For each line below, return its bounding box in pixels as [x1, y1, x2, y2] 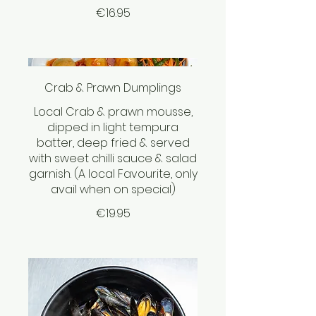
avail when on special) [50, 181, 176, 198]
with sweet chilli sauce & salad [29, 150, 197, 167]
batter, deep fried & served [36, 135, 190, 152]
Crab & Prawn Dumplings [44, 80, 181, 97]
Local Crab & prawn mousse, [33, 104, 193, 121]
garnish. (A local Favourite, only [28, 166, 197, 183]
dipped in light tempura [47, 119, 178, 136]
